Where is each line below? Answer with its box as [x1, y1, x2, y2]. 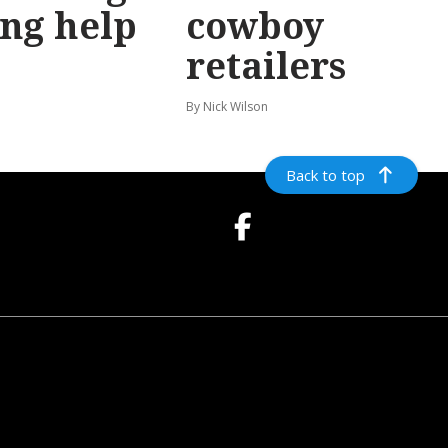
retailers [186, 41, 346, 91]
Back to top [286, 165, 366, 186]
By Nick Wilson [186, 98, 268, 116]
